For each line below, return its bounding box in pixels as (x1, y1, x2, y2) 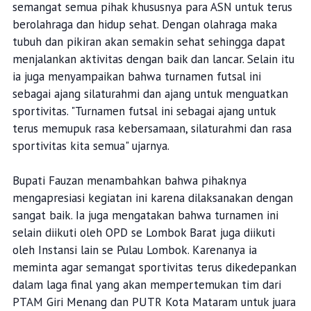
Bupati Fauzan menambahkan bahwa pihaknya (12, 173, 246, 189)
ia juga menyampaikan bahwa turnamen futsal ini (12, 69, 261, 85)
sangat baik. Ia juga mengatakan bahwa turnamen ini (12, 208, 278, 224)
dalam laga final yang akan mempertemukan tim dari (12, 277, 281, 293)
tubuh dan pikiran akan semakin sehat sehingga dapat (12, 34, 285, 50)
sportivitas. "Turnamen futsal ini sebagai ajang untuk (12, 103, 276, 119)
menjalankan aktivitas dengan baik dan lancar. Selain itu (12, 51, 294, 67)
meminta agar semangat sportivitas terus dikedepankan (12, 260, 296, 276)
